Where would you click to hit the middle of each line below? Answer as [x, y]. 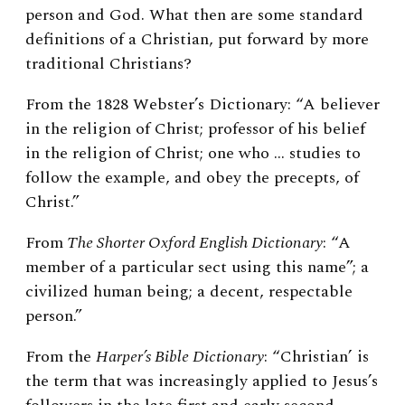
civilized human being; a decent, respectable [189, 292]
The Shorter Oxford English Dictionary [193, 243]
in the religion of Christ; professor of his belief [195, 129]
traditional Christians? [108, 64]
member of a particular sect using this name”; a [197, 268]
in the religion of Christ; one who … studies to [193, 154]
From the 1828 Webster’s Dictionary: [158, 105]
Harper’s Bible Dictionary [180, 357]
